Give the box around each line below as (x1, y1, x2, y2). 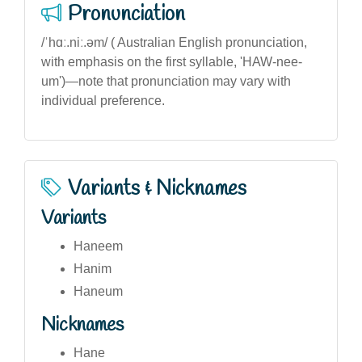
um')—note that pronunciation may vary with (41, 74, 291, 88)
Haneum (74, 284, 123, 298)
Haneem (74, 239, 123, 253)
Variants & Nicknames (68, 175, 246, 203)
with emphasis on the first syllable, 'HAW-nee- (41, 55, 302, 69)
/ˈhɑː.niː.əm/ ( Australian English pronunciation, (41, 36, 307, 49)
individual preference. (41, 94, 165, 107)
